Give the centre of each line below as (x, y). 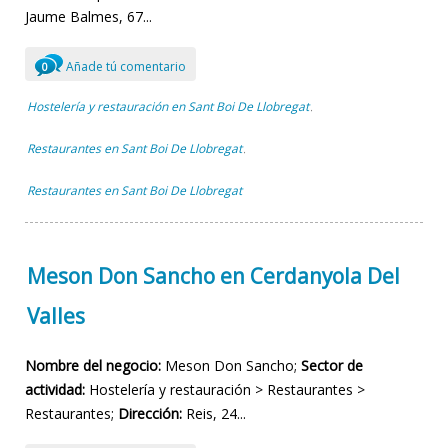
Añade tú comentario (124, 67)
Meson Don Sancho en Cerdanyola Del (213, 275)
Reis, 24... (214, 414)
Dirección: (150, 414)
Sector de (332, 366)
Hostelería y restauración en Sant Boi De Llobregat (168, 107)
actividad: (55, 390)
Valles (56, 315)
